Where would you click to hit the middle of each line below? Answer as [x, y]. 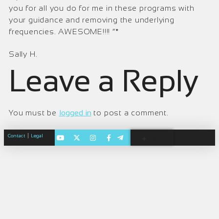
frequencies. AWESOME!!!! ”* [64, 32]
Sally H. [23, 54]
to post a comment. [130, 113]
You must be [34, 113]
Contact [17, 136]
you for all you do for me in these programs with [102, 8]
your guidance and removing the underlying [93, 20]
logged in [75, 113]
